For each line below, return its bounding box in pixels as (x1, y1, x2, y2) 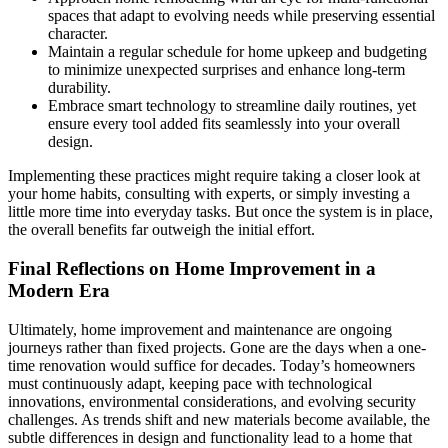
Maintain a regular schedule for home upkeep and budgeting (48, 43, 427, 61)
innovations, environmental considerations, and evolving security (8, 392, 416, 410)
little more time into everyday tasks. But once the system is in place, (8, 203, 433, 221)
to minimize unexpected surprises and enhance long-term (48, 61, 405, 79)
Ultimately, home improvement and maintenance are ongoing (8, 320, 392, 338)
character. (48, 25, 108, 43)
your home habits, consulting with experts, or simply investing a (8, 185, 410, 203)
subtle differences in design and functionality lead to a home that (8, 428, 412, 446)
